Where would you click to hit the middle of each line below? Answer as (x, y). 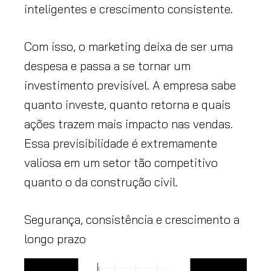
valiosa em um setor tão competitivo (121, 163)
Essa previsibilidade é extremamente (121, 143)
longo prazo (55, 239)
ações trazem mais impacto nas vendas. (129, 124)
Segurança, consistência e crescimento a (132, 220)
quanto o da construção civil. (101, 182)
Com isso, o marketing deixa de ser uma (129, 47)
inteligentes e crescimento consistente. (129, 9)
